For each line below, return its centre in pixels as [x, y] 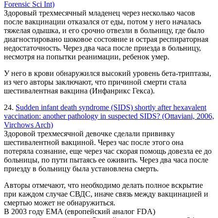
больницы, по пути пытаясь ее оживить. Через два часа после [106, 160]
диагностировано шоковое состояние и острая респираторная [106, 39]
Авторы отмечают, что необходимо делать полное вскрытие [103, 185]
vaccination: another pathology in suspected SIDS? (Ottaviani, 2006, [109, 116]
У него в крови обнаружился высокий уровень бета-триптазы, [108, 73]
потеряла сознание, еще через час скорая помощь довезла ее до [108, 151]
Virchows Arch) [28, 125]
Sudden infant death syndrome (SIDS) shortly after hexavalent [111, 108]
